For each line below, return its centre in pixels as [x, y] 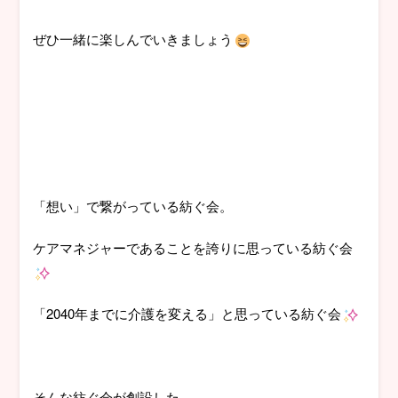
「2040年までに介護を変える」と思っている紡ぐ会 [187, 314]
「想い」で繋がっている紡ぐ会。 [133, 206]
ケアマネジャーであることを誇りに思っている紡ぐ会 [193, 248]
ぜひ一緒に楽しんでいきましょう [133, 39]
